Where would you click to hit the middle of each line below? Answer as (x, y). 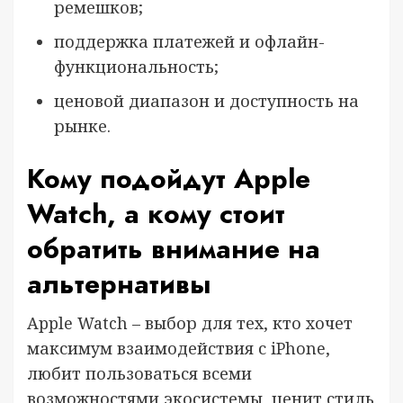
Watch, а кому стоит (156, 213)
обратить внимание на (174, 248)
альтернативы (119, 283)
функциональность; (136, 66)
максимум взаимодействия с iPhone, (179, 348)
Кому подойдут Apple (169, 178)
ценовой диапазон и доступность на (206, 100)
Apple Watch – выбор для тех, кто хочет (190, 322)
